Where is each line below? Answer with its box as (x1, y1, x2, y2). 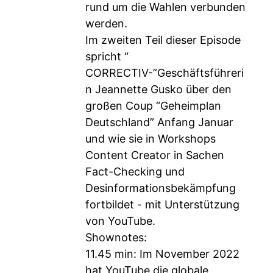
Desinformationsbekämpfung (85, 182, 236, 194)
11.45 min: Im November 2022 (85, 247, 239, 260)
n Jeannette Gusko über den (85, 83, 232, 96)
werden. (85, 17, 127, 30)
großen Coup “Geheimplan (85, 99, 221, 112)
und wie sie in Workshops (85, 132, 216, 145)
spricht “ (85, 50, 129, 63)
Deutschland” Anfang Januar (85, 116, 233, 129)
